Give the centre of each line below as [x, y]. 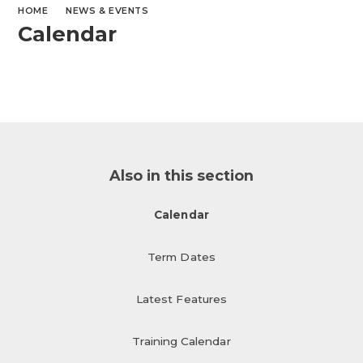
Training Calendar [181, 341]
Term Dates [181, 256]
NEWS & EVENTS [107, 10]
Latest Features [181, 299]
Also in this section [181, 175]
